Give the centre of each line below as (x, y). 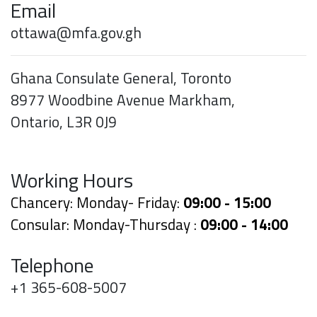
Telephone (52, 265)
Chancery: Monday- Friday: (97, 203)
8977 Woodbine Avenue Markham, (123, 100)
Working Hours (72, 180)
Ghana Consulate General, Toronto (121, 78)
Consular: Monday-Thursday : (105, 225)
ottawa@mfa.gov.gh (76, 33)
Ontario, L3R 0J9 (64, 122)
